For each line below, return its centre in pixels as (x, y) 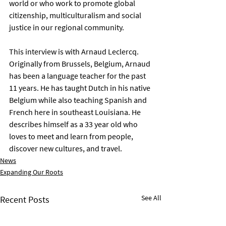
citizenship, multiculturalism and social (76, 15)
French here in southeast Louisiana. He (76, 112)
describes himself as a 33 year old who (74, 124)
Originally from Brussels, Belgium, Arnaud (80, 64)
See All (151, 198)
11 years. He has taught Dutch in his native (80, 88)
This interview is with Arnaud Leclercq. (75, 52)
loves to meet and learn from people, (72, 136)
